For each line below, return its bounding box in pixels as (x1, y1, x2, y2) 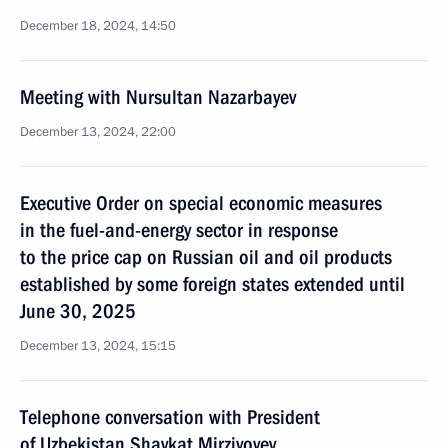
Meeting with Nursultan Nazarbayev (20, 85, 296, 109)
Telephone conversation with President (20, 405, 320, 429)
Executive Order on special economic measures (20, 191, 382, 215)
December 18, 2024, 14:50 (20, 17, 176, 35)
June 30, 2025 (20, 299, 136, 323)
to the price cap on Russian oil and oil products (20, 245, 392, 269)
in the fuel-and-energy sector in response (20, 218, 338, 242)
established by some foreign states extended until (20, 272, 405, 296)
